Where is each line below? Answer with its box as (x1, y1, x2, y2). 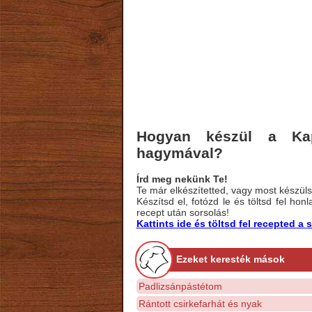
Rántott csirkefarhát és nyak (138, 297, 262, 309)
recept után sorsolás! (136, 206, 229, 218)
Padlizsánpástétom (138, 280, 222, 292)
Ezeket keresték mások (175, 253, 285, 265)
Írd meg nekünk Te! (136, 173, 228, 185)
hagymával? (136, 144, 223, 161)
